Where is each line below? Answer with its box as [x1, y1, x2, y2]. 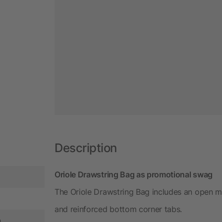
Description [55, 140, 117, 155]
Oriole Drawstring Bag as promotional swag [55, 169, 213, 179]
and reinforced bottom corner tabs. [55, 204, 182, 214]
